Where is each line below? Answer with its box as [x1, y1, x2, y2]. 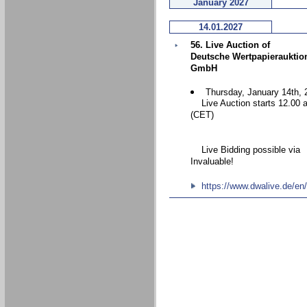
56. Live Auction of [191, 40, 270, 50]
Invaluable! [191, 156, 234, 168]
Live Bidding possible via [191, 145, 300, 156]
